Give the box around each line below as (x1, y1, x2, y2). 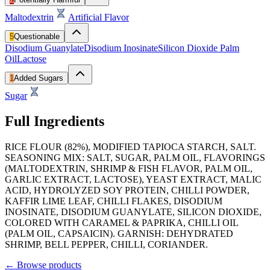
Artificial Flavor (68, 11, 129, 22)
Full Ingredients (5, 113, 104, 129)
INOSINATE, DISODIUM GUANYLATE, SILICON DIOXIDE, (5, 206, 262, 217)
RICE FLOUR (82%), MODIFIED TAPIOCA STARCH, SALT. (5, 141, 256, 152)
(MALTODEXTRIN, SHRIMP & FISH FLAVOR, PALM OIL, (5, 163, 253, 174)
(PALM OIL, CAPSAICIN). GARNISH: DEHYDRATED (5, 228, 233, 239)
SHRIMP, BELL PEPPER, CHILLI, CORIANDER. (5, 239, 208, 250)
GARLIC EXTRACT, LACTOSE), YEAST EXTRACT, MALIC (5, 174, 262, 184)
